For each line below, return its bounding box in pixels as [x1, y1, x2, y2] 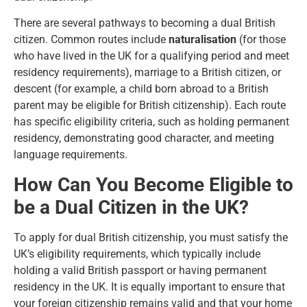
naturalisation [169, 33, 236, 47]
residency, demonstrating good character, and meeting [14, 132, 274, 145]
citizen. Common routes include [14, 33, 169, 47]
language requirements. [14, 148, 127, 162]
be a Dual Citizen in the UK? [14, 195, 249, 219]
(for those [236, 33, 286, 47]
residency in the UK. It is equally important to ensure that [14, 280, 285, 293]
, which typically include [146, 247, 260, 260]
